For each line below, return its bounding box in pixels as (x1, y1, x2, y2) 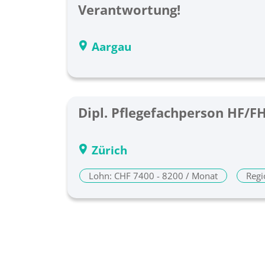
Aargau (92, 39, 131, 54)
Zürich (92, 143, 127, 158)
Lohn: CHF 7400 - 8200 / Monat (89, 170, 218, 182)
